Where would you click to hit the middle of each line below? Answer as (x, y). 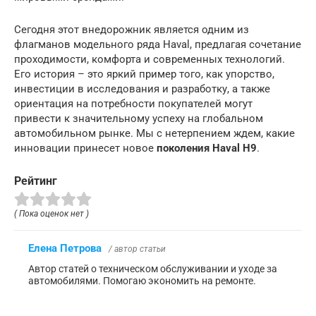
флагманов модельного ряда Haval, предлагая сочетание (158, 44)
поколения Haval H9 (207, 148)
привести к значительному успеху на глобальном (139, 118)
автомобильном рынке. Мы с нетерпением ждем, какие (154, 133)
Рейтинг (36, 181)
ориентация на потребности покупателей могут (133, 103)
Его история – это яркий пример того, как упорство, (144, 74)
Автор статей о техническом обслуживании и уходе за (153, 269)
